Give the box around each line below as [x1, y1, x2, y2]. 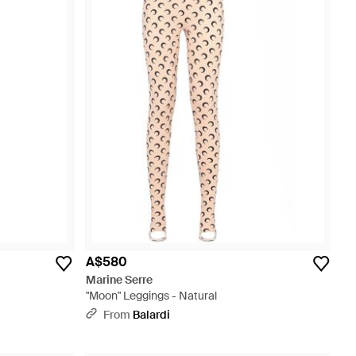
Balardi [133, 308, 170, 322]
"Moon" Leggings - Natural [86, 288, 217, 303]
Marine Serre [86, 273, 153, 287]
